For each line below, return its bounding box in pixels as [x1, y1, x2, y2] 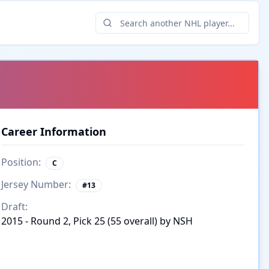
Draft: [1, 200, 28, 213]
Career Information [1, 124, 106, 139]
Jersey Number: [1, 178, 71, 191]
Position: [1, 156, 41, 169]
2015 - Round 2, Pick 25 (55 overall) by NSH [1, 214, 193, 228]
